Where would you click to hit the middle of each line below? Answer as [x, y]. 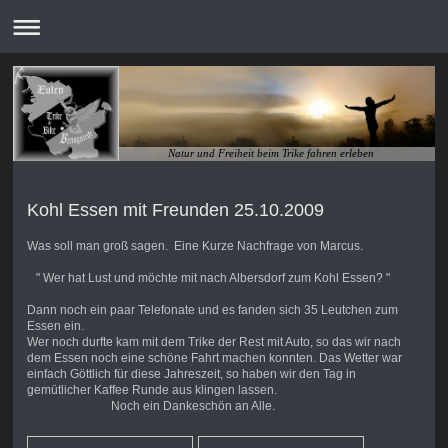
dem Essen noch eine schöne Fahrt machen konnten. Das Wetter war [214, 357]
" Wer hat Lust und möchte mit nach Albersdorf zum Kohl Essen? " [208, 277]
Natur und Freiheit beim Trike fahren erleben [270, 152]
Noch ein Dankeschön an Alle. [150, 405]
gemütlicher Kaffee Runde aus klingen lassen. [151, 389]
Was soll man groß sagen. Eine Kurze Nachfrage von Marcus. [194, 245]
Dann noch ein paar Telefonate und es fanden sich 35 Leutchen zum [212, 309]
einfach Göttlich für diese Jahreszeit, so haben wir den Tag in [191, 373]
